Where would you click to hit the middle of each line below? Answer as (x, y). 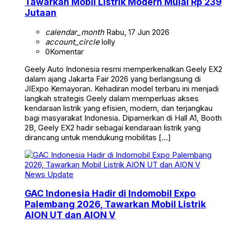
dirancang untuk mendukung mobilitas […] (98, 137)
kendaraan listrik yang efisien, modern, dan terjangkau (119, 108)
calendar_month (75, 32)
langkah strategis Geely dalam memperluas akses (112, 98)
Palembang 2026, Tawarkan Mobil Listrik (115, 204)
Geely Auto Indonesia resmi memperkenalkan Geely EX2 (123, 69)
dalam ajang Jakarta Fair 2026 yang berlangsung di (113, 79)
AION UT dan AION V (70, 215)
